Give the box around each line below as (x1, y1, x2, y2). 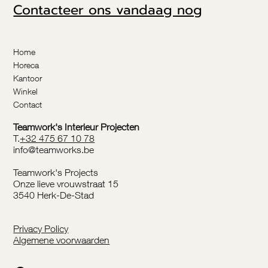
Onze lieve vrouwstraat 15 (13, 178, 119, 189)
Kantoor (13, 72, 42, 83)
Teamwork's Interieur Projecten (13, 121, 140, 132)
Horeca (13, 59, 39, 70)
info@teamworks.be (13, 144, 95, 155)
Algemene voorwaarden (13, 234, 110, 246)
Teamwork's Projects (13, 166, 99, 178)
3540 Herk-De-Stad (13, 189, 95, 200)
